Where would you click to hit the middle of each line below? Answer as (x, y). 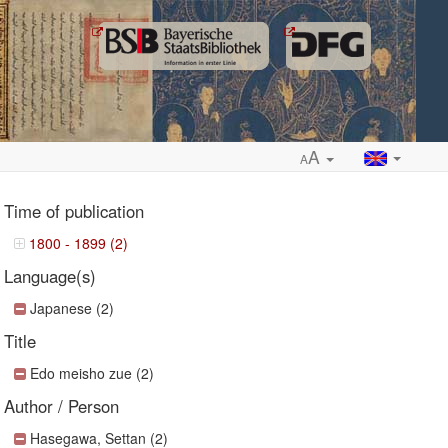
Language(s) (50, 276)
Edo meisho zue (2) (92, 373)
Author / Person (62, 406)
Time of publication (74, 211)
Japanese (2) (72, 308)
